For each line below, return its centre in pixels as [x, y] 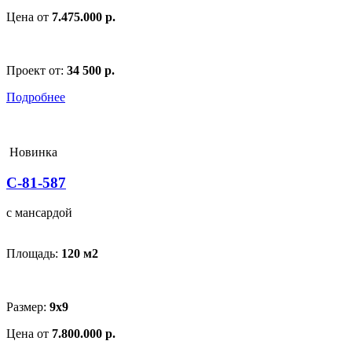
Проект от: [37, 70]
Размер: [28, 307]
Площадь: [34, 254]
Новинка [32, 152]
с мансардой [39, 213]
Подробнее [36, 97]
